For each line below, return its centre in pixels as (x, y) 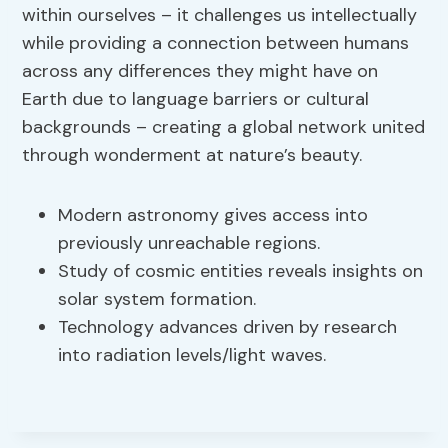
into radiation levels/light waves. (192, 355)
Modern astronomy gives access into (213, 215)
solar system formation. (157, 299)
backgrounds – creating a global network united (224, 127)
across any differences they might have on (200, 71)
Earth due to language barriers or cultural (196, 99)
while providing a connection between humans (216, 43)
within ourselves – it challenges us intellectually (220, 15)
